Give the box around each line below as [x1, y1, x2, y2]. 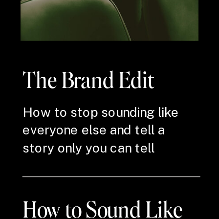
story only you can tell [22, 140, 155, 155]
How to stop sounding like [22, 105, 179, 120]
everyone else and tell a [22, 122, 165, 138]
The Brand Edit [22, 65, 155, 94]
